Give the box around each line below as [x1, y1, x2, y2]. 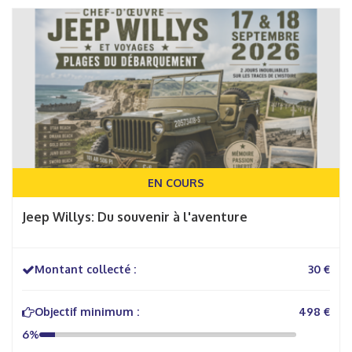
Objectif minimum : [35, 305, 139, 318]
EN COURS [148, 176, 204, 189]
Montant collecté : [35, 262, 136, 276]
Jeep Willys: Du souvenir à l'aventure [22, 209, 247, 225]
